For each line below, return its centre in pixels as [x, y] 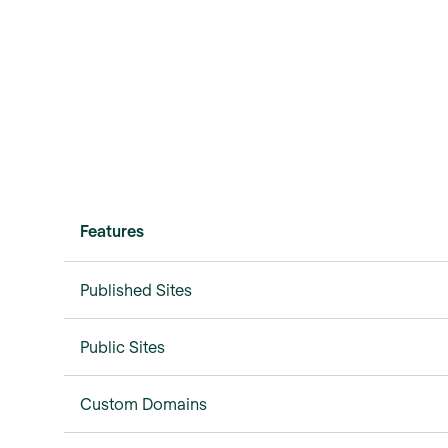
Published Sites [136, 289]
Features [112, 230]
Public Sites [122, 346]
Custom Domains [143, 403]
